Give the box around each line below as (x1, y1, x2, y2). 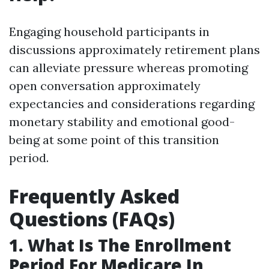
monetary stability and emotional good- (9, 114, 235, 129)
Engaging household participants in (9, 24, 210, 39)
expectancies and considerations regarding (9, 96, 255, 111)
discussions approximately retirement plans (9, 42, 260, 57)
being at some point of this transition (9, 132, 219, 147)
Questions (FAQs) (9, 206, 175, 232)
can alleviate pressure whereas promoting (9, 60, 248, 75)
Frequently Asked (9, 183, 180, 209)
